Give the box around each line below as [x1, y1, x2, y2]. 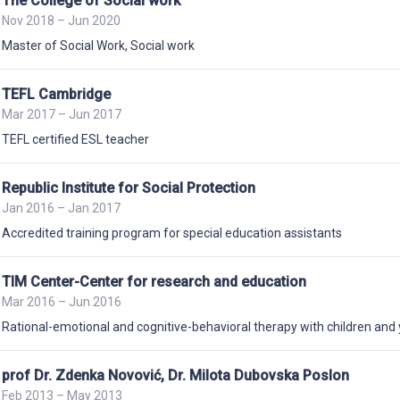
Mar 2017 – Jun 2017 [2, 107, 121, 121]
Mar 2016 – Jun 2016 [2, 295, 121, 309]
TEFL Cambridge [2, 86, 111, 103]
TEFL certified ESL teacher [2, 132, 149, 146]
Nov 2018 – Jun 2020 [2, 13, 121, 28]
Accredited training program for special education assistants [2, 226, 342, 240]
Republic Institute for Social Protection [2, 179, 255, 196]
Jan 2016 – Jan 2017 [2, 201, 121, 215]
